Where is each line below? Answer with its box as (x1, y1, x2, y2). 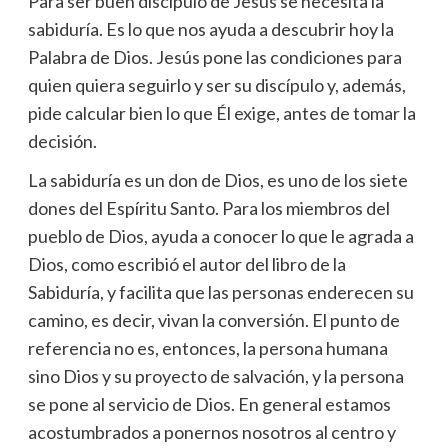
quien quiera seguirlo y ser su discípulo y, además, (27, 74, 406, 97)
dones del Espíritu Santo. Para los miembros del (27, 196, 390, 219)
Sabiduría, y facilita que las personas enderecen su (27, 280, 414, 303)
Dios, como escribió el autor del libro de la (27, 252, 346, 275)
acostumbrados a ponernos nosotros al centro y (27, 420, 396, 443)
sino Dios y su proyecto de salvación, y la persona (27, 364, 404, 387)
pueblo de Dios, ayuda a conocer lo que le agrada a (27, 224, 414, 247)
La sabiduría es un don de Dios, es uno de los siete (27, 168, 408, 191)
